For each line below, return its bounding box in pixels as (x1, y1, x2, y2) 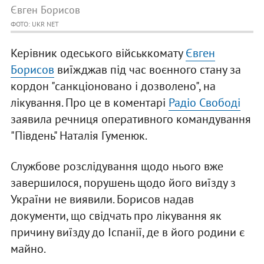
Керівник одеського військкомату (10, 45, 186, 61)
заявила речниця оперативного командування (10, 111, 251, 127)
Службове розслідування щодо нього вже (10, 159, 223, 174)
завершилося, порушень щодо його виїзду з (10, 175, 236, 191)
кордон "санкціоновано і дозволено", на (10, 78, 216, 94)
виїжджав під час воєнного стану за (54, 62, 241, 78)
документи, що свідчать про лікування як (10, 208, 222, 224)
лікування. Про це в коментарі (10, 95, 169, 111)
